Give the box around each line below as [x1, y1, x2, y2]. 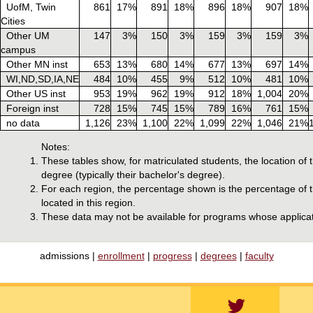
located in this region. [41, 197, 136, 208]
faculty [245, 251, 274, 261]
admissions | [39, 251, 98, 261]
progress [152, 251, 192, 261]
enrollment [97, 251, 145, 261]
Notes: [41, 141, 70, 152]
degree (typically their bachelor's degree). [41, 169, 225, 180]
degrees [200, 251, 237, 261]
